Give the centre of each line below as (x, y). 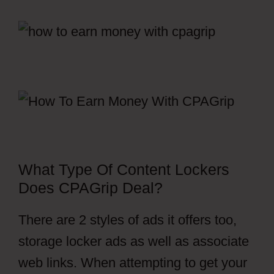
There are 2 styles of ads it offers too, (128, 220)
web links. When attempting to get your (133, 263)
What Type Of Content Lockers (124, 169)
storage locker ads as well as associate (134, 241)
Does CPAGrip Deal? (91, 188)
